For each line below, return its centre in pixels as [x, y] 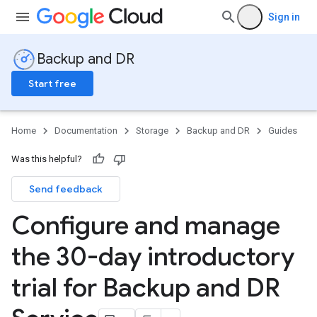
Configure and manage [146, 225]
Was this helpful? [47, 159]
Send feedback [66, 189]
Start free [52, 83]
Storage [152, 131]
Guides [283, 131]
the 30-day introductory [153, 257]
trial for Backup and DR [146, 288]
